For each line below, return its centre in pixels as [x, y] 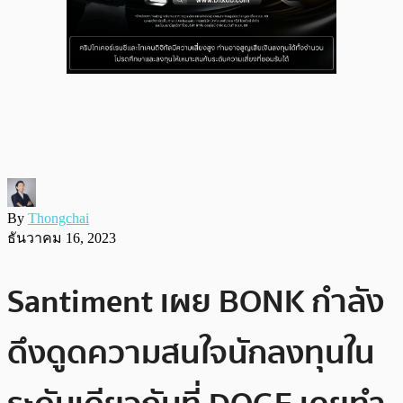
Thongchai [58, 218]
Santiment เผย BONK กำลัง [196, 301]
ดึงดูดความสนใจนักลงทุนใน [191, 353]
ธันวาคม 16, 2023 [62, 237]
